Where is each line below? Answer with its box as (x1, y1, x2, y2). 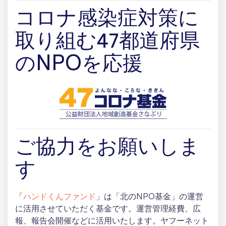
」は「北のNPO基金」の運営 (96, 190, 203, 204)
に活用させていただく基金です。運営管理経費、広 (15, 202, 201, 216)
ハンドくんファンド (23, 190, 96, 204)
